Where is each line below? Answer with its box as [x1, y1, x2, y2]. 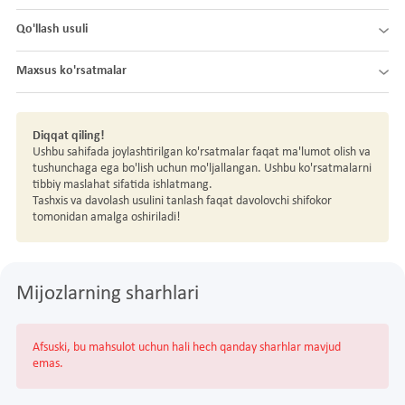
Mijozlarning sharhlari [16, 283, 199, 305]
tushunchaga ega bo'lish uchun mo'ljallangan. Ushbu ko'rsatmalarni [33, 162, 372, 176]
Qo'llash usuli [16, 23, 88, 37]
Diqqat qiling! [33, 129, 105, 144]
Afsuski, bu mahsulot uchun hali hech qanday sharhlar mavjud [33, 340, 341, 354]
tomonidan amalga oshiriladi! [33, 211, 181, 225]
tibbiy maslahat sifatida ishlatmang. [33, 178, 218, 193]
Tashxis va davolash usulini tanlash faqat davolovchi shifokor [33, 194, 332, 209]
